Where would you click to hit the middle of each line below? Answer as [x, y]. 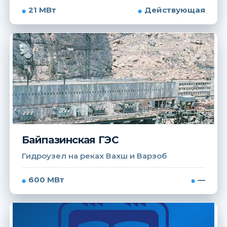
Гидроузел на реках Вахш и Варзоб [94, 156]
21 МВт [42, 10]
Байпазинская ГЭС [70, 140]
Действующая [175, 10]
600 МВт [46, 180]
